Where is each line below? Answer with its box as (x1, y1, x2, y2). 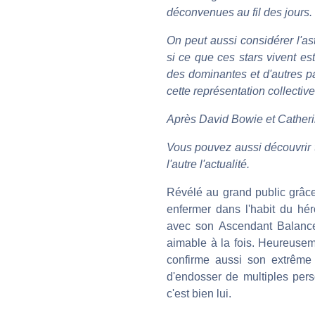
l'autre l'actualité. (167, 157, 250, 170)
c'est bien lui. (167, 287, 231, 300)
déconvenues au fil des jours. (167, 6, 312, 18)
